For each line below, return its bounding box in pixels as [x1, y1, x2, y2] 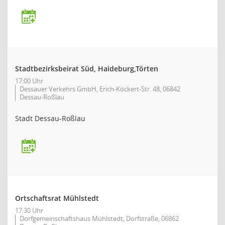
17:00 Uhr [15, 76, 43, 85]
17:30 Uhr [15, 206, 43, 215]
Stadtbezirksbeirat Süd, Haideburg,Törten [15, 64, 158, 73]
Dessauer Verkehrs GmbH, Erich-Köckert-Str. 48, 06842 [20, 84, 180, 93]
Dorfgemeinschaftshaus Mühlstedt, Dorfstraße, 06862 [20, 214, 179, 223]
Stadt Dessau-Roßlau [15, 114, 85, 123]
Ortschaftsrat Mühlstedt [15, 193, 99, 203]
